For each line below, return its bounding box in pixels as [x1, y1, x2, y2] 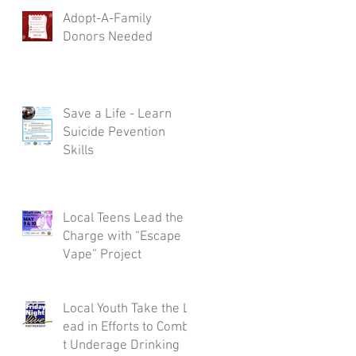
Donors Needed [63, 29, 153, 45]
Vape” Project [63, 246, 141, 263]
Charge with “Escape [63, 228, 181, 245]
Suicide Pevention [63, 124, 165, 141]
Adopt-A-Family [63, 10, 152, 27]
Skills [63, 142, 94, 159]
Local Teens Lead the [63, 210, 184, 226]
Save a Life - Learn [63, 106, 172, 122]
